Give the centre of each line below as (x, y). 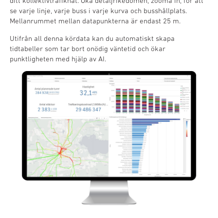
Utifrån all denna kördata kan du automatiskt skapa (92, 38)
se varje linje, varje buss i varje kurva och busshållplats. (98, 10)
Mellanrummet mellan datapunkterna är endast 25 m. (95, 21)
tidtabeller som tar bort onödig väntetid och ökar (88, 48)
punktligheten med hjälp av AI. (58, 59)
